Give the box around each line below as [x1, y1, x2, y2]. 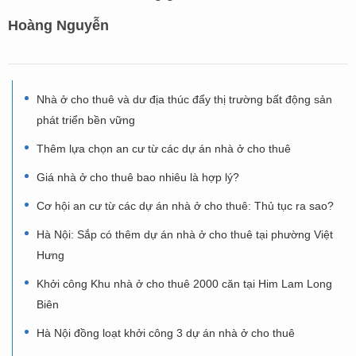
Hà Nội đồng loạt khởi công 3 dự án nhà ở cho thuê [37, 326, 295, 339]
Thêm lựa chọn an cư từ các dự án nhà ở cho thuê [37, 141, 291, 155]
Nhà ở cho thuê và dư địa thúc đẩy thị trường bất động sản [37, 92, 332, 106]
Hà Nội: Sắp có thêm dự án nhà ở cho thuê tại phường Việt [37, 227, 333, 241]
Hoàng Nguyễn [8, 17, 109, 33]
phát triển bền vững [37, 113, 135, 126]
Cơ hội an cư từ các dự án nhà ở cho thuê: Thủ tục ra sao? [37, 199, 334, 212]
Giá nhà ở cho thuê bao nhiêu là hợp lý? [37, 170, 239, 184]
